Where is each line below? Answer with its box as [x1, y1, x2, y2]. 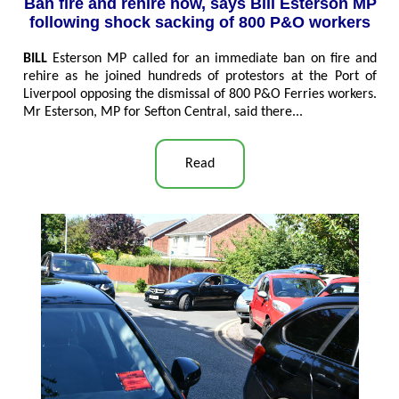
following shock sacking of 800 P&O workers [29, 13, 370, 32]
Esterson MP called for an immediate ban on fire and [47, 52, 377, 67]
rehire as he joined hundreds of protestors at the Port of [23, 69, 377, 85]
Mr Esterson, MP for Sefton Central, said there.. [23, 105, 299, 120]
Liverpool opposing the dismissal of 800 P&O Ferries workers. [23, 87, 377, 102]
